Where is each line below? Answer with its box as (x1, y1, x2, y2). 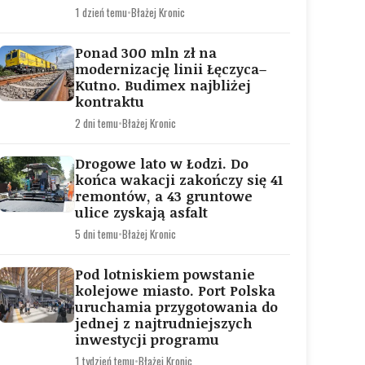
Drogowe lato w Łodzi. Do (75, 154, 248, 173)
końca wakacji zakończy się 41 (75, 170, 283, 189)
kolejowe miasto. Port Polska (75, 281, 275, 300)
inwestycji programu (75, 330, 219, 349)
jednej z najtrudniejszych (75, 314, 253, 332)
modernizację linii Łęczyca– (75, 59, 266, 78)
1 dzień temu (75, 4, 127, 20)
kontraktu (75, 92, 144, 111)
